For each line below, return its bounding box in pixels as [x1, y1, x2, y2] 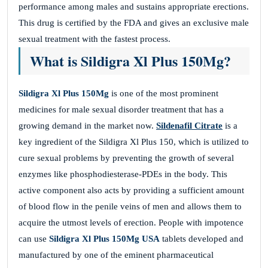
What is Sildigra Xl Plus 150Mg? [30, 50, 231, 71]
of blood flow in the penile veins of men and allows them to [19, 202, 242, 211]
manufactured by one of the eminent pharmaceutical [19, 250, 214, 260]
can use [19, 234, 49, 243]
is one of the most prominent [109, 89, 218, 98]
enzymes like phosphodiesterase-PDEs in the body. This [19, 169, 227, 179]
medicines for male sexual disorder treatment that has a [19, 105, 224, 114]
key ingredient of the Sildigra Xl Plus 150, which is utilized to [19, 137, 249, 147]
